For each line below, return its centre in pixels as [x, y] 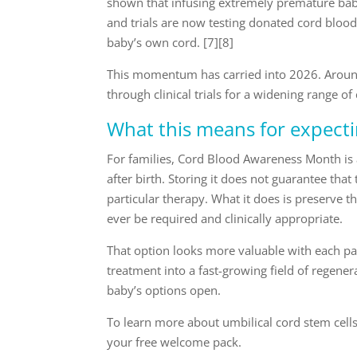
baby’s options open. [164, 290]
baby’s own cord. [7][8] [171, 42]
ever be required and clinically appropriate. [225, 218]
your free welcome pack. [175, 341]
